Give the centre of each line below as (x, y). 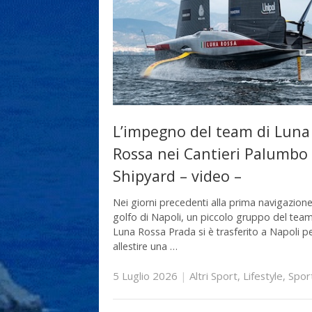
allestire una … (145, 246)
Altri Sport (213, 276)
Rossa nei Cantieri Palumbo (210, 154)
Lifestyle (263, 276)
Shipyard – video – (177, 176)
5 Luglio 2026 (145, 276)
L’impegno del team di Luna (211, 132)
